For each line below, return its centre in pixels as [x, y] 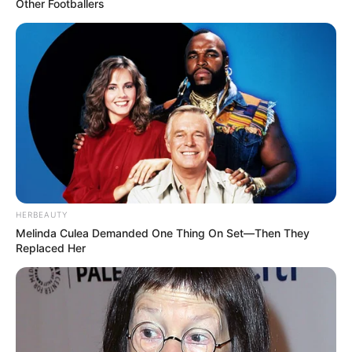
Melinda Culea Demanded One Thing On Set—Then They [163, 233]
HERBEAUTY [42, 215]
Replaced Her [51, 248]
